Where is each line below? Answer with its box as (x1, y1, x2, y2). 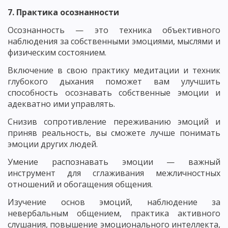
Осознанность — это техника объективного (8, 24, 220, 36)
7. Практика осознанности (8, 6, 119, 18)
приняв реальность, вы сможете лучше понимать (8, 127, 220, 138)
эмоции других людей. (8, 138, 98, 150)
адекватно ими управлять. (8, 98, 115, 109)
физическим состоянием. (8, 46, 106, 58)
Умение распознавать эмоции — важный (8, 156, 220, 167)
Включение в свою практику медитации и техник (8, 64, 220, 76)
